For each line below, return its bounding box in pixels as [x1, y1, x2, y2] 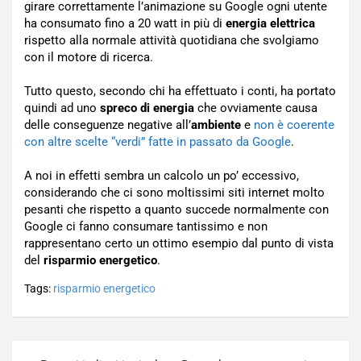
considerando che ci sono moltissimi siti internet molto [24, 185, 325, 200]
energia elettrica [226, 16, 315, 31]
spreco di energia [100, 101, 194, 115]
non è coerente [254, 118, 334, 132]
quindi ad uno [24, 101, 100, 115]
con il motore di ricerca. [24, 50, 153, 64]
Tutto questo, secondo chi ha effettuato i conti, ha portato [24, 84, 336, 98]
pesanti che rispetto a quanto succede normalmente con [24, 202, 329, 217]
